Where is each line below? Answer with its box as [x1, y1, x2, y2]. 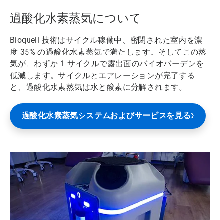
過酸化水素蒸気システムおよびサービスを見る [22, 110, 191, 120]
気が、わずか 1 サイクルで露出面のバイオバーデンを [10, 58, 204, 68]
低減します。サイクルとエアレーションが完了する [10, 70, 195, 80]
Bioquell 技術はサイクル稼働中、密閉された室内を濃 [10, 35, 203, 45]
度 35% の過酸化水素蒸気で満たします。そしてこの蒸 [10, 47, 207, 56]
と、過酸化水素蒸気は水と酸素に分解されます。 [10, 82, 187, 92]
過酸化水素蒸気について [10, 11, 141, 25]
